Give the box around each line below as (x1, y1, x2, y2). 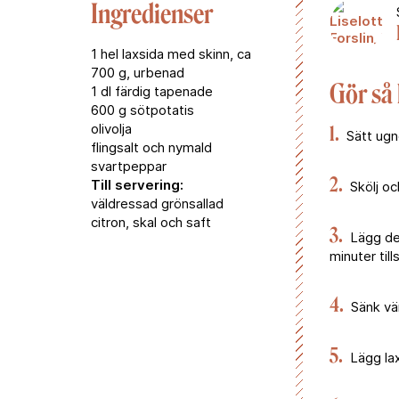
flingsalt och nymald (91, 139, 212, 156)
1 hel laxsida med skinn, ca (91, 45, 251, 62)
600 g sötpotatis (91, 102, 194, 118)
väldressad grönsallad (91, 195, 224, 212)
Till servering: (91, 176, 183, 193)
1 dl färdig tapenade (91, 83, 213, 100)
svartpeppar (91, 158, 167, 175)
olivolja (91, 120, 132, 137)
